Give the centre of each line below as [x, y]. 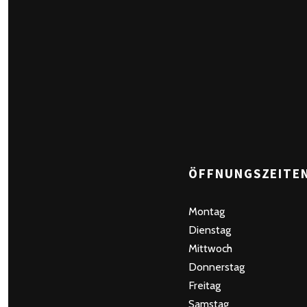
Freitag [205, 285]
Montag [207, 211]
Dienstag [210, 230]
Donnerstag [217, 267]
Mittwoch [211, 248]
